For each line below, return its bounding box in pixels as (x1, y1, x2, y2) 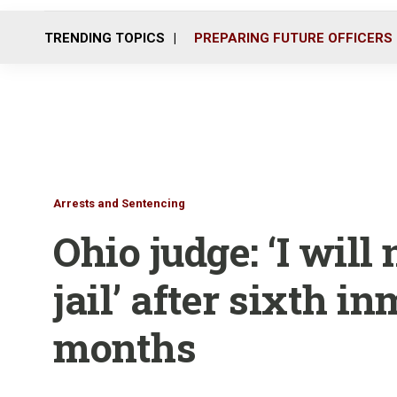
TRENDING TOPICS (44, 29, 165, 46)
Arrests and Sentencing (53, 197, 185, 210)
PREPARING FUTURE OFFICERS (194, 29, 393, 46)
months (53, 321, 196, 373)
